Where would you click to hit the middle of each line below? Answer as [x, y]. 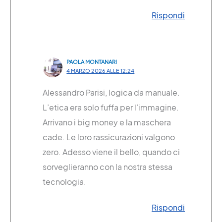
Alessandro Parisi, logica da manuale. [111, 93]
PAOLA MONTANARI [92, 61]
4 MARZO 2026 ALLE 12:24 [101, 70]
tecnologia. [64, 182]
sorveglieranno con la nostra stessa [107, 167]
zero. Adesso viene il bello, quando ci [111, 152]
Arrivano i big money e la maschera [107, 122]
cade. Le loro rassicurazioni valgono [109, 137]
